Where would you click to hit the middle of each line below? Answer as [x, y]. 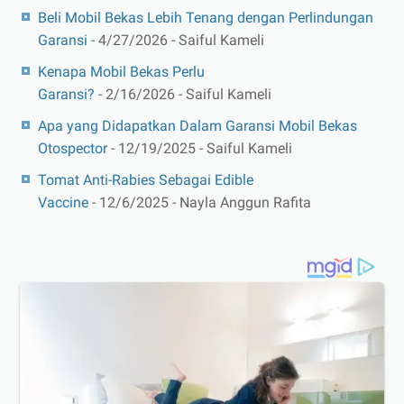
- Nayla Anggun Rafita [240, 203]
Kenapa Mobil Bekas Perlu [121, 72]
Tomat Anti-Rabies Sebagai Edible [146, 180]
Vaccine [63, 203]
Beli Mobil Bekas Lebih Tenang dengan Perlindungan [206, 18]
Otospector [73, 149]
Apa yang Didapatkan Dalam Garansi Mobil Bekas [197, 126]
